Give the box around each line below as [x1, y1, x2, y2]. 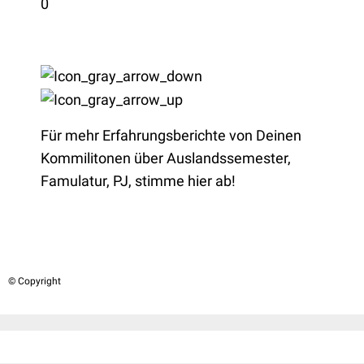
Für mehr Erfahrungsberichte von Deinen [41, 127, 301, 144]
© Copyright [8, 275, 61, 287]
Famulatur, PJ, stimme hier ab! [41, 172, 236, 189]
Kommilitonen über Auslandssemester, [41, 149, 291, 167]
